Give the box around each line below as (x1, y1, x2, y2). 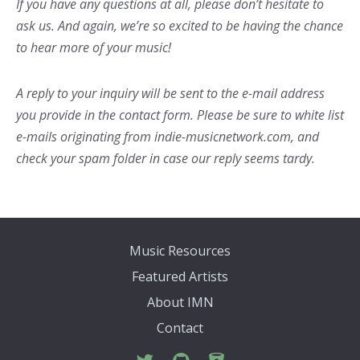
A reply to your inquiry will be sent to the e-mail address (16, 84, 325, 102)
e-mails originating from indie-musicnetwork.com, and (16, 128, 319, 145)
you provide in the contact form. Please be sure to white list (16, 106, 344, 124)
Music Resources (129, 242, 231, 260)
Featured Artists (132, 268, 228, 285)
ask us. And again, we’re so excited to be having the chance (16, 17, 343, 35)
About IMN (146, 293, 214, 311)
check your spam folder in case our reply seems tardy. (16, 149, 315, 167)
